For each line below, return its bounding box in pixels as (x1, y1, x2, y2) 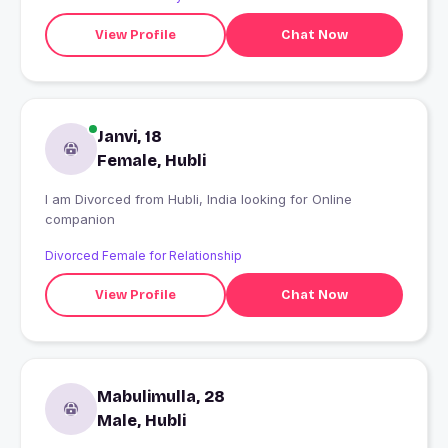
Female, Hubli (97, 151, 206, 171)
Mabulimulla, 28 (97, 387, 225, 407)
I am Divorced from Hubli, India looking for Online (45, 191, 135, 208)
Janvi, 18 (97, 127, 162, 147)
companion (45, 211, 115, 228)
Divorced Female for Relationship (45, 248, 242, 264)
